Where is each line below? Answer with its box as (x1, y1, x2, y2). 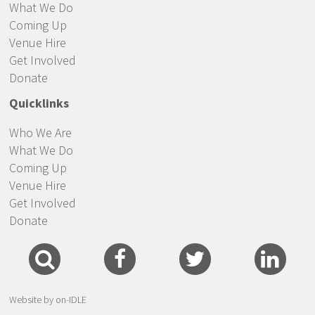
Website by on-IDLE (9, 293, 86, 306)
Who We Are (9, 124, 72, 141)
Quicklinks (9, 95, 69, 111)
